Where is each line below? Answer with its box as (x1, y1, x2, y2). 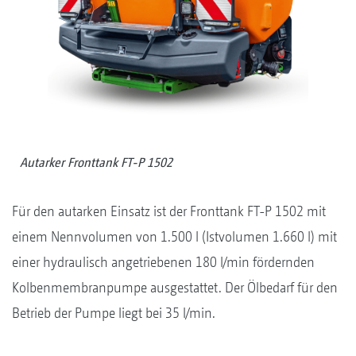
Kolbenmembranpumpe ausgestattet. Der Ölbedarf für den (12, 279, 338, 296)
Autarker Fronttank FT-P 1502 (20, 155, 172, 171)
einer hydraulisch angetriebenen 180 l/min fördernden (12, 253, 315, 271)
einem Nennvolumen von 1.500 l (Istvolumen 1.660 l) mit (12, 228, 337, 246)
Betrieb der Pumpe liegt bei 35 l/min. (12, 304, 215, 322)
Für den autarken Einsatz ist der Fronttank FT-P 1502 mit (12, 203, 326, 220)
